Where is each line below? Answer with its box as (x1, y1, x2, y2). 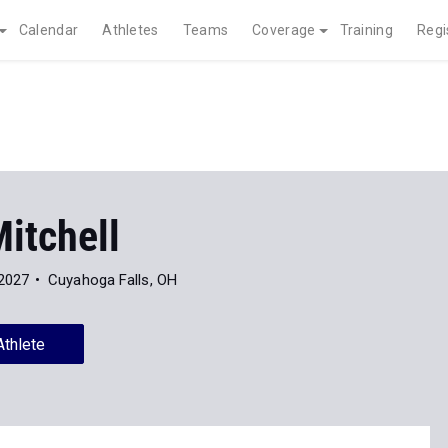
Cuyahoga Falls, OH (48, 271, 177, 289)
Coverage (252, 22, 316, 38)
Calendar (18, 22, 79, 38)
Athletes (102, 22, 159, 38)
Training (339, 22, 393, 38)
